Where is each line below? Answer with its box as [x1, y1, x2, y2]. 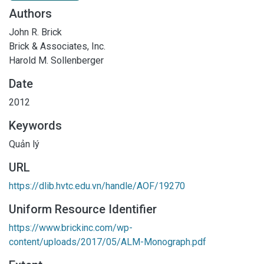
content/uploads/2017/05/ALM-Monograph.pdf [9, 236, 206, 247]
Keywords [9, 118, 62, 133]
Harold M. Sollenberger [9, 54, 104, 66]
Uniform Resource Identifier [9, 202, 157, 216]
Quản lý [9, 138, 39, 150]
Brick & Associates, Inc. [9, 40, 105, 52]
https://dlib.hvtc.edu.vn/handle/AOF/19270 [9, 180, 185, 192]
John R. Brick [9, 26, 62, 38]
